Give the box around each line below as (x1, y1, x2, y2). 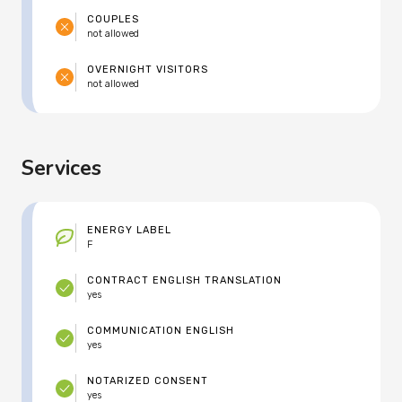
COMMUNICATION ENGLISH (87, 325, 234, 337)
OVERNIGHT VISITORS (87, 64, 208, 76)
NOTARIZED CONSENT (87, 375, 208, 388)
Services (22, 154, 101, 183)
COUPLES (87, 13, 139, 26)
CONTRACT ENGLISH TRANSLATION (87, 275, 282, 287)
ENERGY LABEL (87, 224, 171, 237)
